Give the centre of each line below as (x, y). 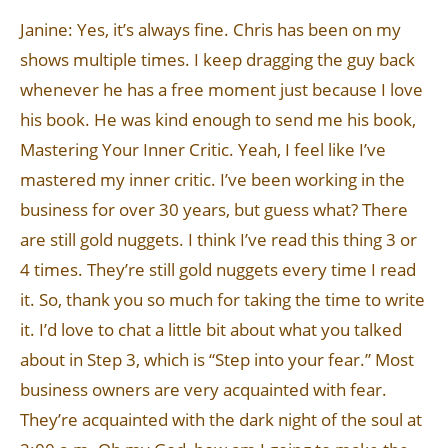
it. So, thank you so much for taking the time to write (222, 299)
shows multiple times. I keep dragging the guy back (217, 59)
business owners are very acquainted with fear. (203, 389)
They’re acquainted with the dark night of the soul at (221, 419)
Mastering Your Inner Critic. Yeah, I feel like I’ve (203, 149)
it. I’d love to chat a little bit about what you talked (211, 329)
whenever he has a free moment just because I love (221, 89)
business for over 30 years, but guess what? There (214, 209)
